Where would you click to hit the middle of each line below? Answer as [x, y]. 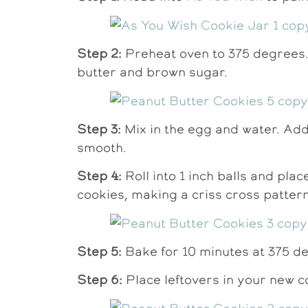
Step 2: [99, 54]
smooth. [102, 147]
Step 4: [99, 176]
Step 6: [100, 280]
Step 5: [99, 252]
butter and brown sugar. [154, 72]
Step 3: [99, 129]
